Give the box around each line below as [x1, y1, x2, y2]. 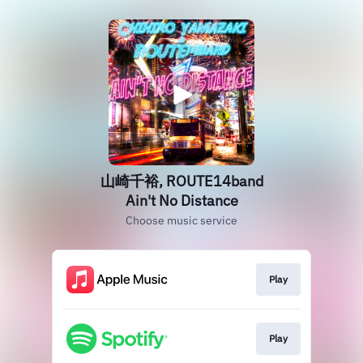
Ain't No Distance [125, 191, 238, 210]
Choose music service [126, 213, 237, 228]
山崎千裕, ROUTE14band [100, 172, 263, 190]
